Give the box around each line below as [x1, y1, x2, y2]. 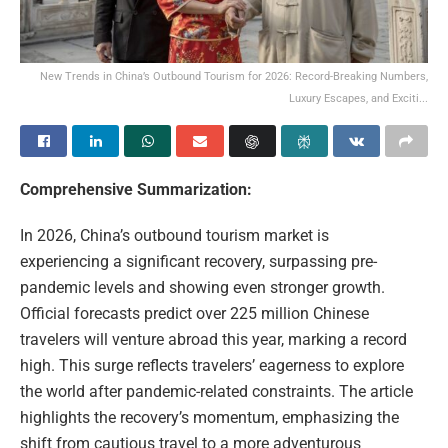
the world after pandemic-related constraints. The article [20, 381, 413, 401]
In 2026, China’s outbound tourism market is [20, 225, 329, 245]
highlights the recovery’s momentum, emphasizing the [20, 407, 399, 427]
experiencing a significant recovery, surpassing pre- [20, 251, 377, 271]
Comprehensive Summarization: [20, 179, 252, 199]
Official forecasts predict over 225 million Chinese [20, 303, 369, 323]
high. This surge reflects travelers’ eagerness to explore [20, 355, 404, 375]
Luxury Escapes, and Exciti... [289, 91, 428, 105]
